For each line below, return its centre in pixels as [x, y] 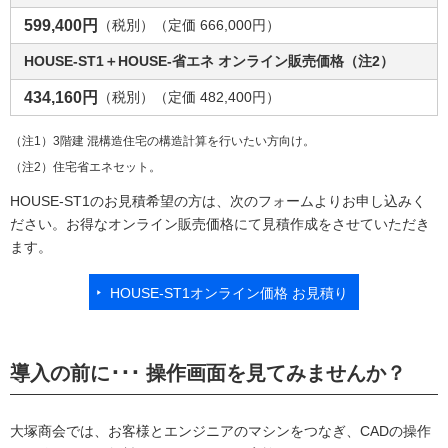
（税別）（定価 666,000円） [189, 25]
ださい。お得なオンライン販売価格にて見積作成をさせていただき [220, 224]
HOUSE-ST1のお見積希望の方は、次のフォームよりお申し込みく [218, 201]
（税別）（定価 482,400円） [189, 97]
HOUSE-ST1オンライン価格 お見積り [229, 293]
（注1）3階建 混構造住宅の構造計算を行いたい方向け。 [162, 141]
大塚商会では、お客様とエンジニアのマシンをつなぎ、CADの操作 [220, 431]
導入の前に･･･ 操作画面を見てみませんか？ [208, 373]
